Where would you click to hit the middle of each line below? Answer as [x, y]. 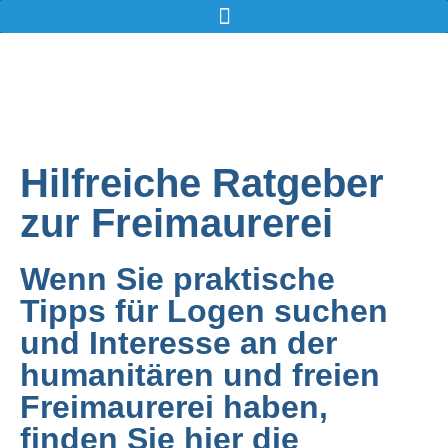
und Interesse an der [178, 343]
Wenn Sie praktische [177, 279]
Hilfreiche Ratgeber [202, 183]
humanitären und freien [200, 375]
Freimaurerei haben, [174, 407]
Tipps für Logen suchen [204, 311]
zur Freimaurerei [176, 223]
